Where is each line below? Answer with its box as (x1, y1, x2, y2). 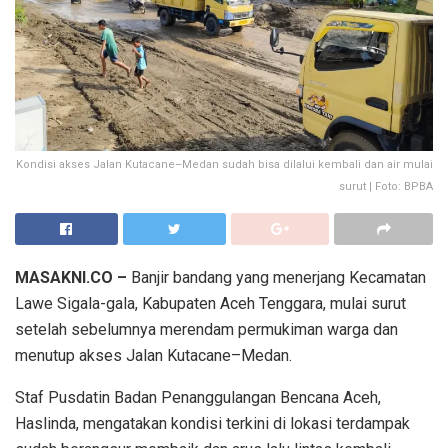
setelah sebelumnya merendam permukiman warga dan (15, 319, 398, 339)
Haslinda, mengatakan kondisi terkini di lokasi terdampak (15, 413, 410, 433)
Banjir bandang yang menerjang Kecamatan (127, 267, 426, 287)
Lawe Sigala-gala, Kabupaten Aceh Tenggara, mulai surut (15, 293, 406, 313)
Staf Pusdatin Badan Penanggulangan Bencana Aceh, (15, 387, 381, 407)
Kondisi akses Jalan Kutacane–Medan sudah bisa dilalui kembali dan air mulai (16, 157, 433, 171)
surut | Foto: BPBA (339, 179, 433, 193)
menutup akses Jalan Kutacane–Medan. (15, 345, 292, 365)
